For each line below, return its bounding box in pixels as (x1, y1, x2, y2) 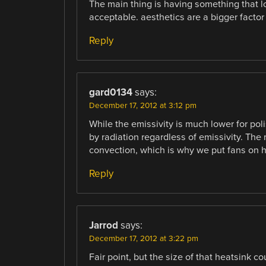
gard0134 (88, 86, 132, 99)
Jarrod (88, 219, 118, 232)
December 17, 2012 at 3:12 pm (88, 101, 197, 111)
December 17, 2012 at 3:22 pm (88, 234, 198, 244)
